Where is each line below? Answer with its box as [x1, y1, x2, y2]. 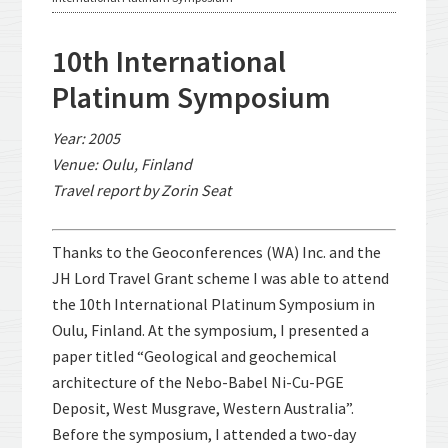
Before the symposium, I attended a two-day [52, 424, 357, 444]
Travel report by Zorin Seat [52, 180, 232, 200]
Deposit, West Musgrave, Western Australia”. [52, 398, 355, 418]
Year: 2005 [52, 128, 121, 148]
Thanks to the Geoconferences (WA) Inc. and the [52, 242, 382, 262]
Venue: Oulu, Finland [52, 154, 193, 174]
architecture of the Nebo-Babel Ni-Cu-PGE [52, 372, 345, 392]
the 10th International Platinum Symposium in [52, 294, 376, 314]
